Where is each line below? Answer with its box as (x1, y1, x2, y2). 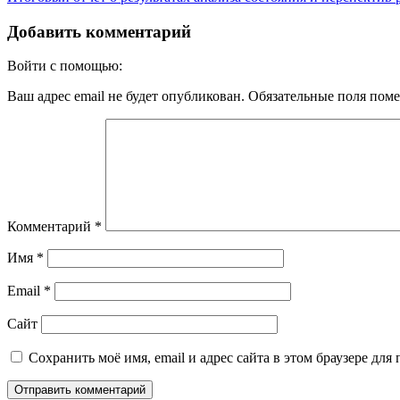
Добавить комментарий (7, 21, 191, 41)
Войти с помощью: (7, 58, 126, 74)
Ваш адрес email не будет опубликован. (7, 88, 245, 104)
